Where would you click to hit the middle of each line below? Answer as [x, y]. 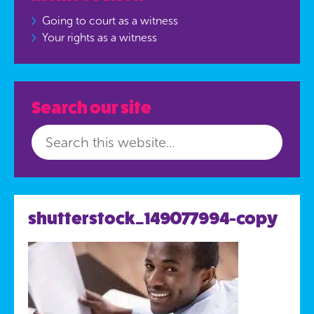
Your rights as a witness [100, 37]
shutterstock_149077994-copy [153, 218]
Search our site [91, 107]
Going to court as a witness [110, 20]
